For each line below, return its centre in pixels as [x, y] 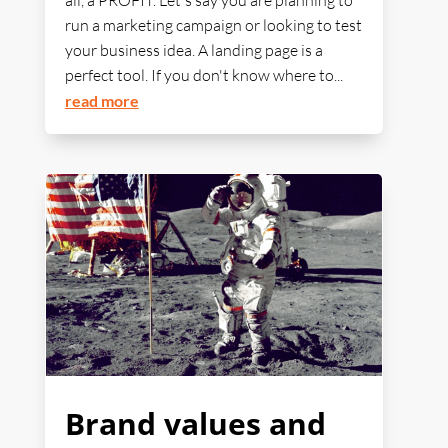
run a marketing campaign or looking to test [213, 25]
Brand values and [195, 424]
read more [101, 101]
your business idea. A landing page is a [193, 50]
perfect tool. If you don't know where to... [203, 75]
